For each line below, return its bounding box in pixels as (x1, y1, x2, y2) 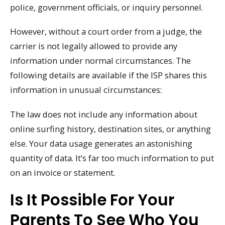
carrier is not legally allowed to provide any (10, 40, 177, 52)
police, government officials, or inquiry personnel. (10, 1, 203, 13)
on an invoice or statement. (10, 167, 115, 179)
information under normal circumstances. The (10, 55, 191, 67)
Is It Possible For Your (10, 188, 174, 211)
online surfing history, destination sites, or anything (10, 123, 211, 135)
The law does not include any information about (10, 108, 197, 121)
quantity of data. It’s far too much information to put (10, 152, 214, 164)
